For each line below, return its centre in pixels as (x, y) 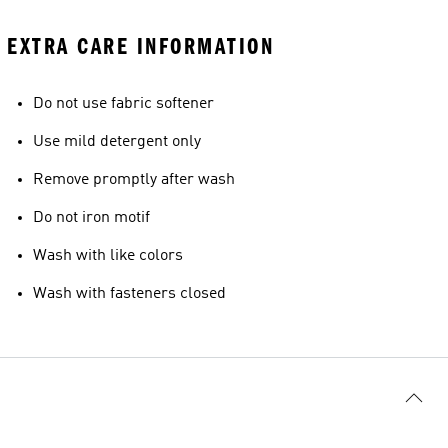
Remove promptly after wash (134, 180)
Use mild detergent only (117, 142)
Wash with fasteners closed (129, 294)
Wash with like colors (108, 256)
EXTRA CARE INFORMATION (140, 46)
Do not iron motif (91, 218)
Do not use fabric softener (123, 104)
